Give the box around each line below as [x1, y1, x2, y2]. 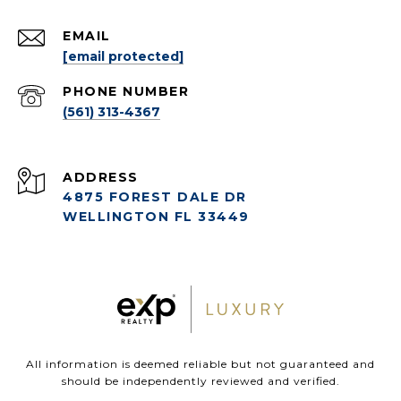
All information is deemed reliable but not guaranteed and [26, 356, 375, 371]
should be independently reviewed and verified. [61, 373, 340, 388]
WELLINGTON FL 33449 [63, 208, 250, 225]
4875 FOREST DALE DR [63, 188, 247, 205]
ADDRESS [63, 168, 139, 185]
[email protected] [63, 47, 183, 64]
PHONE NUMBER [63, 82, 189, 99]
